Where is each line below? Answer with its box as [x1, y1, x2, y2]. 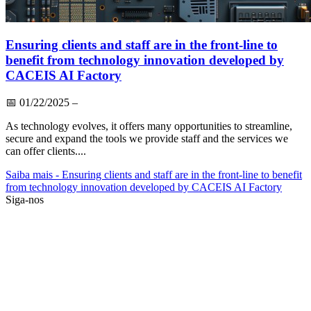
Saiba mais [6, 168, 53, 180]
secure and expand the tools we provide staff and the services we [6, 132, 288, 144]
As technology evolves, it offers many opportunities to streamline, [6, 119, 292, 132]
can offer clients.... [6, 144, 86, 157]
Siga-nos [6, 193, 44, 205]
